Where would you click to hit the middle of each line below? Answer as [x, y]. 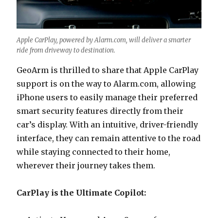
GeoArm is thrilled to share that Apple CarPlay [108, 70]
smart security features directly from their [100, 111]
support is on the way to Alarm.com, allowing [106, 84]
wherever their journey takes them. [86, 166]
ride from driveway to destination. [66, 51]
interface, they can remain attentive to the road [109, 138]
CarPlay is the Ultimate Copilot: [82, 193]
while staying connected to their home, [94, 152]
